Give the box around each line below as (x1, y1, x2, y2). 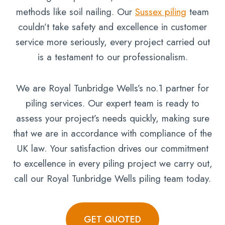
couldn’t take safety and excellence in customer (18, 20, 207, 34)
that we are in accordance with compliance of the (13, 127, 212, 140)
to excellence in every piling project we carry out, (13, 157, 212, 170)
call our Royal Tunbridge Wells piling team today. (14, 172, 211, 185)
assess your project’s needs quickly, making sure (16, 111, 209, 125)
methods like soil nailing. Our (16, 5, 135, 19)
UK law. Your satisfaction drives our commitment (17, 142, 208, 155)
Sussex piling (135, 5, 186, 19)
